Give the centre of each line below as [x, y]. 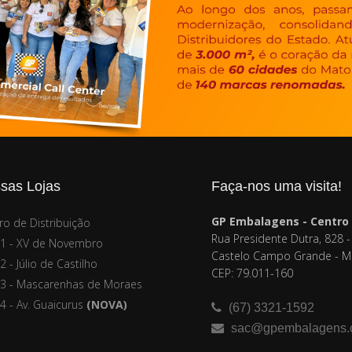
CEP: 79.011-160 [252, 273]
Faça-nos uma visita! [277, 187]
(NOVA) [107, 305]
